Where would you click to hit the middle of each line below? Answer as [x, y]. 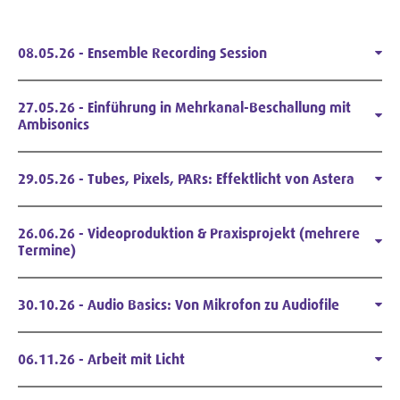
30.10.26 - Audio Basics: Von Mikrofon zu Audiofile [179, 305]
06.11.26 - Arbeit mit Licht [101, 360]
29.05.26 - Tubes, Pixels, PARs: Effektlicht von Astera [186, 179]
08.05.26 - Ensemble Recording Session [142, 54]
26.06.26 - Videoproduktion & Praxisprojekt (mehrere [189, 234]
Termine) [47, 251]
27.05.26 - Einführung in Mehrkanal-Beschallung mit [184, 108]
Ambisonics [54, 125]
